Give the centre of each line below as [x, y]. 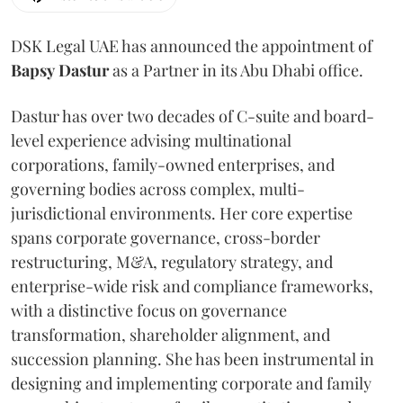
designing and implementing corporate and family [191, 384]
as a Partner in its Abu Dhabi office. [236, 71]
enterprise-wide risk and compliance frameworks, [192, 287]
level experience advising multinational [151, 141]
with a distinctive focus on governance [149, 311]
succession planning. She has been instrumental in [193, 359]
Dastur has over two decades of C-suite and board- [193, 116]
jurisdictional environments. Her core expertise [182, 214]
